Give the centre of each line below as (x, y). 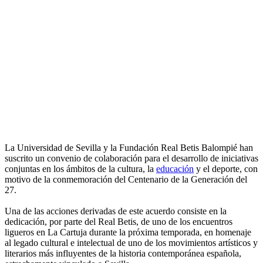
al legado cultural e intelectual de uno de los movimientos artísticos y (131, 243)
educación (175, 169)
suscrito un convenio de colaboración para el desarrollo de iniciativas (131, 159)
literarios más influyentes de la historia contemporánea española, (123, 254)
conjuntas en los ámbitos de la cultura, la (80, 169)
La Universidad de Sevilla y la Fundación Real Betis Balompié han (129, 148)
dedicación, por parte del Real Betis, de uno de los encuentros (119, 222)
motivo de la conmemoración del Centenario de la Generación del (126, 180)
